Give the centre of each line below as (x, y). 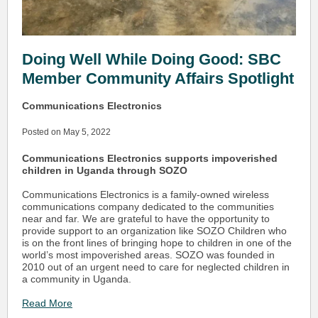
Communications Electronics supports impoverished (150, 158)
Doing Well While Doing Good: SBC (152, 59)
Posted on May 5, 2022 (66, 132)
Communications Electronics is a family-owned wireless (146, 194)
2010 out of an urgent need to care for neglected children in (156, 267)
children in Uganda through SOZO (105, 170)
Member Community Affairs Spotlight (158, 78)
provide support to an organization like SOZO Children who (154, 231)
